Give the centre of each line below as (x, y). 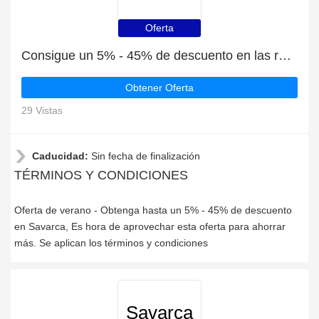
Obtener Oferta (159, 88)
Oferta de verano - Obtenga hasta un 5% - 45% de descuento (153, 210)
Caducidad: (62, 156)
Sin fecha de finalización (146, 156)
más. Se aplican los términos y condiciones (111, 243)
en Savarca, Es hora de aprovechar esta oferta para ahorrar (150, 226)
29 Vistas (42, 110)
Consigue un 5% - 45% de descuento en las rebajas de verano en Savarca (285, 56)
